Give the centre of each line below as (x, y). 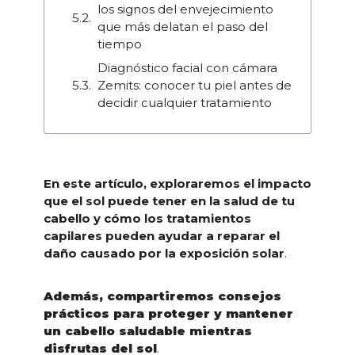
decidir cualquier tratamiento (184, 102)
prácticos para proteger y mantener (168, 314)
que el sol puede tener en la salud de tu (169, 201)
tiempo (119, 44)
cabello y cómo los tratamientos (147, 219)
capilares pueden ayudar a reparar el (161, 236)
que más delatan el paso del (182, 27)
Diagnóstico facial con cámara (187, 67)
